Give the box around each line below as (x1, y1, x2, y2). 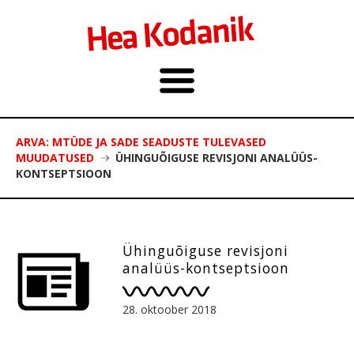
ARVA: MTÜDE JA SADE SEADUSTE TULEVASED (16, 134, 266, 149)
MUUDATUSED (16, 150, 94, 165)
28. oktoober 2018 (122, 301, 217, 317)
